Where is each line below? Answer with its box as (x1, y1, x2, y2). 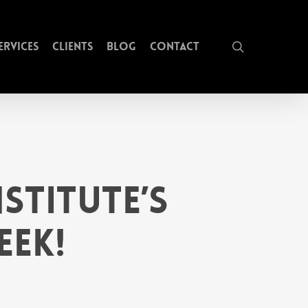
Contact (150, 39, 199, 54)
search (243, 38, 283, 54)
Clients (52, 39, 93, 54)
